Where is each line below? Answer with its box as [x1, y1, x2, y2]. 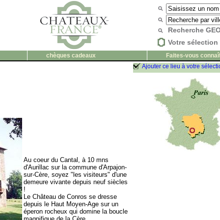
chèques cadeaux [46, 52, 96, 59]
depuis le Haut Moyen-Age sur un [24, 200, 118, 208]
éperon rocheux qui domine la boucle [24, 208, 128, 215]
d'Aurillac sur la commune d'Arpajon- [24, 164, 127, 171]
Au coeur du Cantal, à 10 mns [24, 156, 109, 164]
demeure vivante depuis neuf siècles [24, 178, 128, 186]
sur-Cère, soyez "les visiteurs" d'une [24, 171, 127, 178]
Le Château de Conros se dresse [24, 193, 117, 200]
